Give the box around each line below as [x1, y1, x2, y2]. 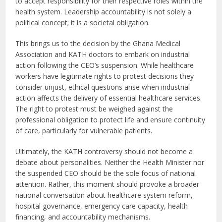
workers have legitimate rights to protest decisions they [15, 71, 194, 81]
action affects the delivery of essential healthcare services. [15, 93, 202, 103]
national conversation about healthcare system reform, [15, 190, 193, 200]
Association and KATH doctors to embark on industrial [15, 49, 190, 59]
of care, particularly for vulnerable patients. [15, 125, 153, 135]
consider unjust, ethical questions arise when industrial [15, 82, 190, 92]
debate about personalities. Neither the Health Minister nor [15, 157, 205, 167]
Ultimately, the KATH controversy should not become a [15, 146, 193, 156]
